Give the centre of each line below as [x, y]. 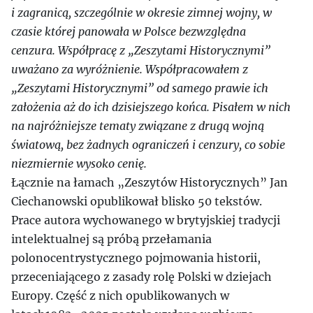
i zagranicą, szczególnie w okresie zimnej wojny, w [141, 13]
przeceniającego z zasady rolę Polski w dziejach [141, 277]
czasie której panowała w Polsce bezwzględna [129, 31]
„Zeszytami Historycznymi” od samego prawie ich [140, 88]
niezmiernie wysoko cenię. [79, 163]
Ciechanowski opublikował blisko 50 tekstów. [137, 201]
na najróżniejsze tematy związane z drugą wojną [138, 126]
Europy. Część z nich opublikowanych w [120, 296]
